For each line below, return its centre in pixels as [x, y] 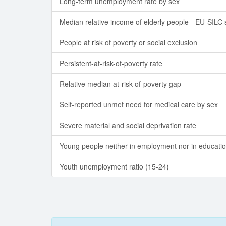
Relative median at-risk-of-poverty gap [120, 84]
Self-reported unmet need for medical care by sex [139, 104]
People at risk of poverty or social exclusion [128, 42]
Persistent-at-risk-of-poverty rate [111, 63]
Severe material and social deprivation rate [128, 125]
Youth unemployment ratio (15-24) [114, 166]
